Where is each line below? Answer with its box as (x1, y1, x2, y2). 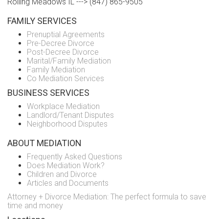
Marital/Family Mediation (27, 56, 111, 66)
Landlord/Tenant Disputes (27, 110, 114, 120)
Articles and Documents (27, 178, 109, 188)
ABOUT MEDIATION (7, 137, 82, 148)
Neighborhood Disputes (27, 119, 108, 129)
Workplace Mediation (27, 101, 100, 111)
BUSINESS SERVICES (7, 87, 89, 98)
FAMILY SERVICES (7, 15, 77, 26)
